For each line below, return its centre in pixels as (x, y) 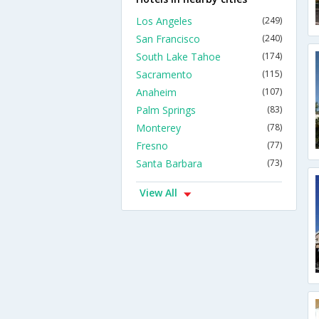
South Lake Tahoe (178, 57)
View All (158, 193)
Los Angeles (164, 21)
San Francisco (168, 39)
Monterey (158, 128)
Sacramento (164, 74)
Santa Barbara (169, 163)
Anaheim (156, 92)
